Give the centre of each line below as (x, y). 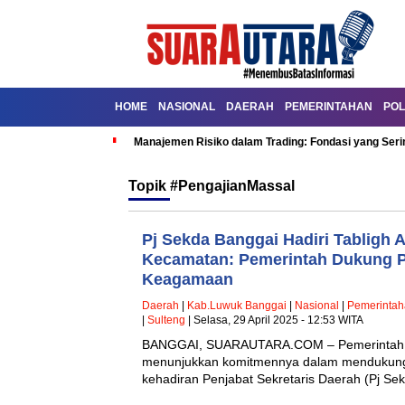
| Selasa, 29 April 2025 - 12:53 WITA (274, 320)
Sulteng (166, 320)
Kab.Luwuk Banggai (237, 306)
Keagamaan (188, 279)
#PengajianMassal (232, 186)
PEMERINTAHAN (329, 107)
